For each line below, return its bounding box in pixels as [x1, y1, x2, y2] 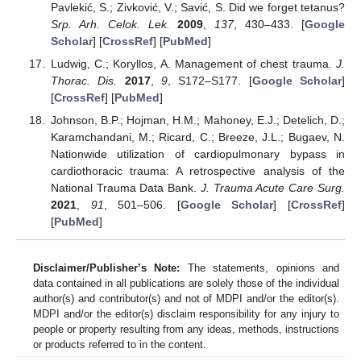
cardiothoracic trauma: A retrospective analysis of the [50, 164, 345, 178]
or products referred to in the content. [33, 338, 206, 351]
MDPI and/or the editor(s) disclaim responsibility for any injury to [33, 307, 339, 320]
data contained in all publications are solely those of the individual [33, 276, 339, 289]
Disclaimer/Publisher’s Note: [33, 261, 180, 274]
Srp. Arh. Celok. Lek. [50, 17, 170, 31]
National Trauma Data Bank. [50, 181, 201, 195]
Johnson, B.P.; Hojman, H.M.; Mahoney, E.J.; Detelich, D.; [50, 114, 345, 127]
